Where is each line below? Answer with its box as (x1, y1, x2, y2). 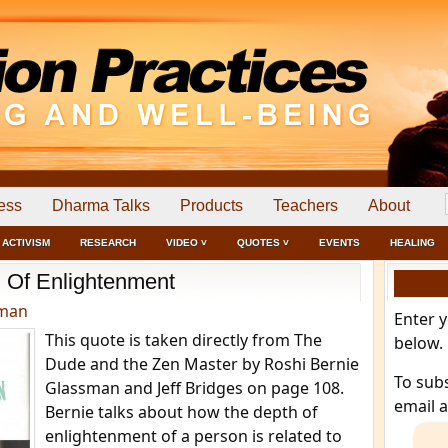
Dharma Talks (52, 197, 150, 214)
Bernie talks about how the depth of (45, 401, 318, 423)
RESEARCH (80, 237, 136, 248)
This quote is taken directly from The (45, 329, 322, 351)
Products (180, 197, 243, 214)
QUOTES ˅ (237, 237, 289, 248)
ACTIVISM (2, 237, 50, 248)
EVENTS (319, 237, 360, 248)
